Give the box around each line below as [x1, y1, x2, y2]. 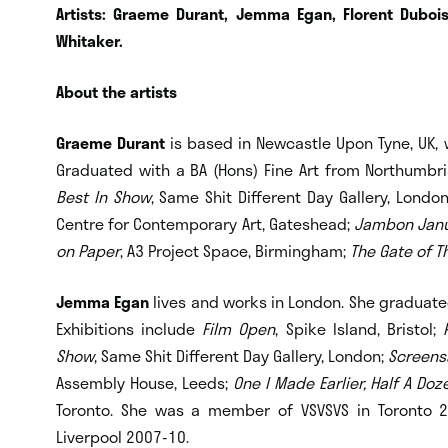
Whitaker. [56, 27, 123, 53]
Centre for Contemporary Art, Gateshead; [56, 210, 354, 236]
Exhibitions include [56, 315, 203, 341]
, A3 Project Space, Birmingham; [120, 237, 350, 263]
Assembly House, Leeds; [56, 369, 233, 395]
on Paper [56, 237, 120, 263]
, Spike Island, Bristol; [275, 315, 444, 341]
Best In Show [56, 183, 151, 209]
